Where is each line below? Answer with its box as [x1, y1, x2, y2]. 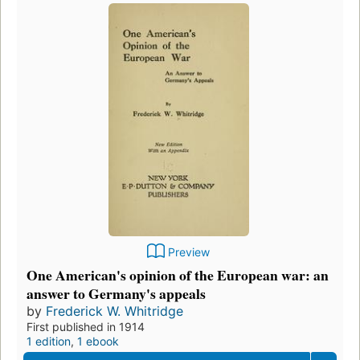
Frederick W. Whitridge [46, 302, 183, 319]
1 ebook [77, 333, 119, 348]
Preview [168, 244, 210, 259]
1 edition [27, 333, 71, 348]
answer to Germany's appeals [27, 282, 206, 304]
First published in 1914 [27, 319, 145, 333]
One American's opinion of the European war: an [27, 264, 329, 285]
